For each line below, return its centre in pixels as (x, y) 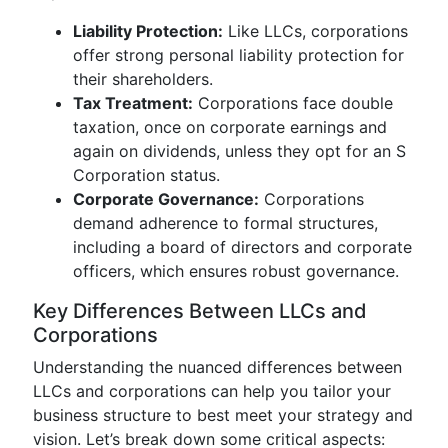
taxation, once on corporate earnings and (230, 127)
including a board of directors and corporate (242, 247)
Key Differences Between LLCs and (200, 311)
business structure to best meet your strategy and (223, 415)
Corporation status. (146, 175)
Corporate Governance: (166, 199)
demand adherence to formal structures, (225, 223)
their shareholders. (143, 79)
